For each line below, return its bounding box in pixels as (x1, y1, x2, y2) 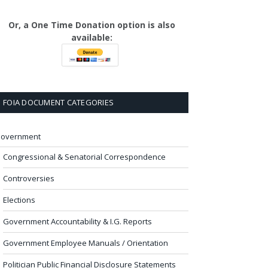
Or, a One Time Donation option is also (8, 19, 175, 31)
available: (71, 31, 112, 43)
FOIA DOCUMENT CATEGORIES (3, 96, 114, 108)
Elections (3, 194, 35, 205)
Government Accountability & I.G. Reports (3, 215, 152, 227)
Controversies (3, 172, 54, 184)
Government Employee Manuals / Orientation (3, 237, 168, 248)
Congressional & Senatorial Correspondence (3, 151, 166, 162)
